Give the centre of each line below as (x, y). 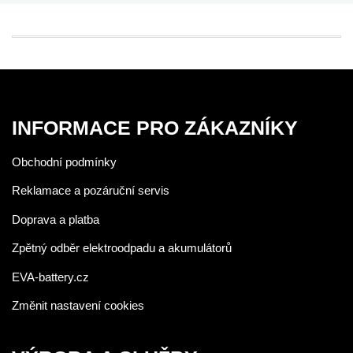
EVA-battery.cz (50, 277)
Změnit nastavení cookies (78, 305)
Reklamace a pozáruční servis (91, 190)
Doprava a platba (56, 219)
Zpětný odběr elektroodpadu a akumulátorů (122, 248)
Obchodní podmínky (64, 162)
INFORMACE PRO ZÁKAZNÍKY (155, 128)
